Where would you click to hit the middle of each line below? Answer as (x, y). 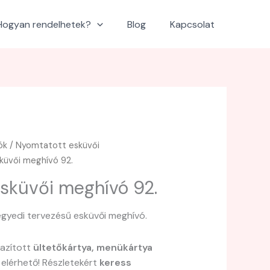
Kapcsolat (192, 24)
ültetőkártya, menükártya (93, 248)
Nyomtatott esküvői (58, 146)
